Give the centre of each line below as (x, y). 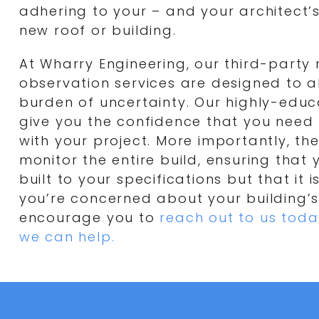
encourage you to (89, 217)
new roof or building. (98, 30)
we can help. (67, 236)
